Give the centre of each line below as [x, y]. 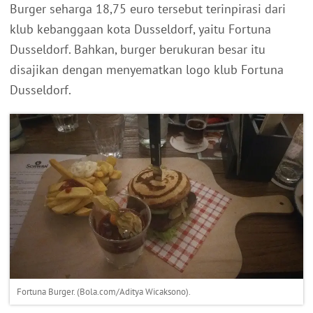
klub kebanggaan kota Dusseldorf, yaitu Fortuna [140, 29]
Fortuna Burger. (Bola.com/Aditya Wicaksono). [104, 291]
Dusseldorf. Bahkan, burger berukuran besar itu [138, 49]
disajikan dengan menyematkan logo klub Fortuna [147, 69]
